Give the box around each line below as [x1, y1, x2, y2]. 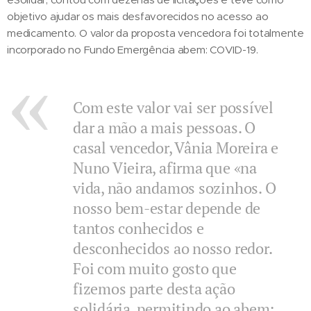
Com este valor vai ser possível [73, 96, 274, 117]
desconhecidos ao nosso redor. [73, 237, 272, 258]
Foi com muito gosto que [73, 258, 237, 278]
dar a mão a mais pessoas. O [73, 117, 255, 137]
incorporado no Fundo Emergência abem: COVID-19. [7, 42, 261, 56]
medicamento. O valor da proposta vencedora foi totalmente [7, 26, 305, 40]
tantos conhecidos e [73, 217, 204, 238]
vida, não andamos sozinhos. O [73, 177, 276, 198]
